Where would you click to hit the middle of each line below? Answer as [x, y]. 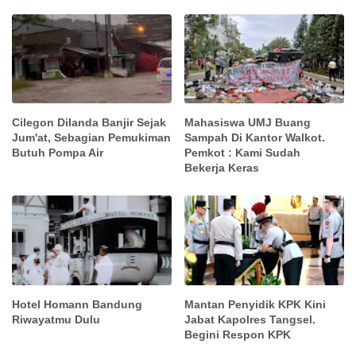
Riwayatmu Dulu [56, 319]
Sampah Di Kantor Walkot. [255, 138]
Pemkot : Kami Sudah [243, 153]
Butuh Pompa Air [58, 153]
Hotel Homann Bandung [77, 304]
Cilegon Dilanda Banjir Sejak [89, 123]
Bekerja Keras [222, 168]
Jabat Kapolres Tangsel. [250, 319]
